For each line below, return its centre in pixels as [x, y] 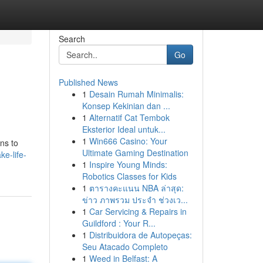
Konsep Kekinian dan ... [126, 106]
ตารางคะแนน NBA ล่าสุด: [136, 188]
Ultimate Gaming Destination [135, 153]
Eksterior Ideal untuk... [124, 129]
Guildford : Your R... [119, 223]
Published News [88, 82]
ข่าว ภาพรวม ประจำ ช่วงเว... [135, 200]
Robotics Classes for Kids [129, 176]
